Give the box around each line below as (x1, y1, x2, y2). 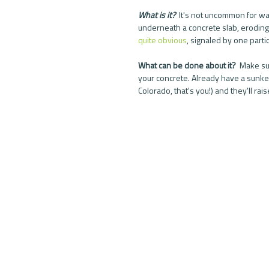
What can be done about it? (138, 59, 240, 72)
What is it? (138, 8, 179, 22)
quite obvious (138, 34, 187, 47)
